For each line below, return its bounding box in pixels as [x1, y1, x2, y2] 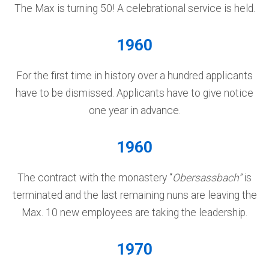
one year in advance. [88, 104, 181, 116]
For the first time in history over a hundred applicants [16, 70, 253, 82]
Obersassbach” [172, 172, 241, 184]
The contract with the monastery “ [17, 172, 172, 184]
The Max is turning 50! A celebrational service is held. [14, 2, 255, 14]
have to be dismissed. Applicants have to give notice [16, 87, 253, 99]
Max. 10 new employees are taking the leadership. [22, 207, 247, 219]
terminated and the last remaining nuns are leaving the [12, 189, 257, 201]
